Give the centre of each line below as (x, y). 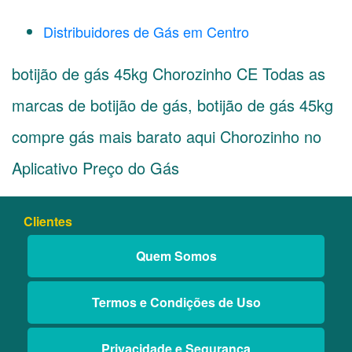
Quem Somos (176, 256)
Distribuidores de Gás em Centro (146, 31)
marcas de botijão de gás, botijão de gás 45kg (172, 105)
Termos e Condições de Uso (176, 302)
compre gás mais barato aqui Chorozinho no (167, 136)
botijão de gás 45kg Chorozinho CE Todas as (169, 73)
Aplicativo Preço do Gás (95, 168)
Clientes (48, 221)
